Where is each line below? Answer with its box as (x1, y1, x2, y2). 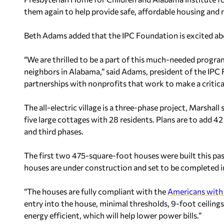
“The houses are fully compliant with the (24, 186, 167, 196)
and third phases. (24, 126, 83, 136)
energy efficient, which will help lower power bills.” (24, 210, 201, 220)
